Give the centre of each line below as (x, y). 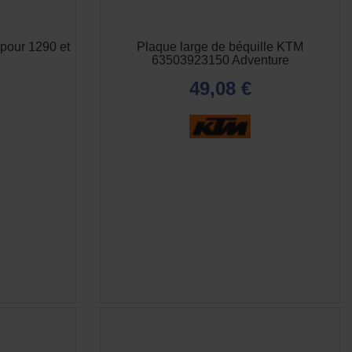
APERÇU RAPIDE (225, 260)
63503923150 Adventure (220, 60)
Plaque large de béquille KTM (220, 47)
